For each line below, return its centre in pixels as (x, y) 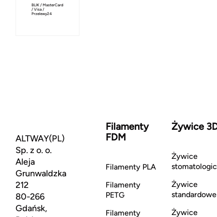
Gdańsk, (31, 208)
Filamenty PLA (131, 167)
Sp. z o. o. (34, 150)
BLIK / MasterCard (47, 5)
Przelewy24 (42, 14)
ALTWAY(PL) (40, 139)
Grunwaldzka (41, 173)
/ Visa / (38, 9)
